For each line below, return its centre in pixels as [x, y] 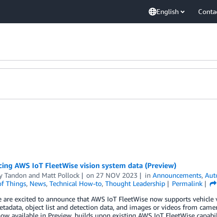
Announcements [177, 175]
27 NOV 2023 [117, 175]
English [168, 11]
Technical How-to [75, 183]
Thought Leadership [135, 183]
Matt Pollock [60, 175]
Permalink [187, 183]
